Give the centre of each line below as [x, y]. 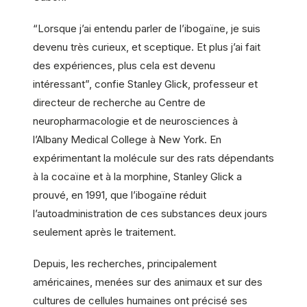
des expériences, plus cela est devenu [124, 65]
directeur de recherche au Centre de [119, 102]
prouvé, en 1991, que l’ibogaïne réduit [120, 195]
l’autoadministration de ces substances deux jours [150, 213]
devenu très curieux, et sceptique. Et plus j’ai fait [147, 47]
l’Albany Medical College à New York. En [127, 139]
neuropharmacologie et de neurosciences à [135, 121]
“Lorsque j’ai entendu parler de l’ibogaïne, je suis [147, 28]
